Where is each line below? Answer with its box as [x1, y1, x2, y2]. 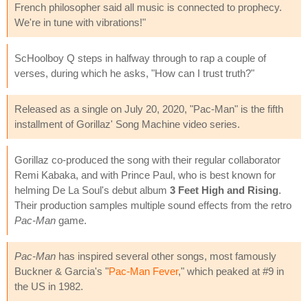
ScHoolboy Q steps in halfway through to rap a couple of [14, 52, 266, 64]
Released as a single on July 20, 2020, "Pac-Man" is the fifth [14, 102, 283, 115]
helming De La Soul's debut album [14, 184, 170, 196]
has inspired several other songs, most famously [56, 250, 276, 262]
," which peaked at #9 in [178, 265, 284, 277]
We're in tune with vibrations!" [14, 16, 146, 28]
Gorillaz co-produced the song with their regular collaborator [14, 153, 280, 166]
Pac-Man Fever [109, 265, 178, 277]
